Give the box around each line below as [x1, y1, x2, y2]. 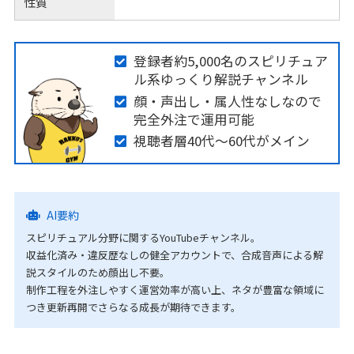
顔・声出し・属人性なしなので [133, 91, 322, 111]
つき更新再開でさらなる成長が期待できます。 [25, 299, 241, 314]
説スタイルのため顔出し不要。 [25, 265, 170, 280]
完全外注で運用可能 [133, 109, 254, 129]
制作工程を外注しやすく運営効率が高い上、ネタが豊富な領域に [25, 282, 324, 297]
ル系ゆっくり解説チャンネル [133, 70, 308, 89]
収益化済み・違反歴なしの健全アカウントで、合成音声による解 [25, 247, 323, 262]
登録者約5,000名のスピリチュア [133, 51, 328, 71]
